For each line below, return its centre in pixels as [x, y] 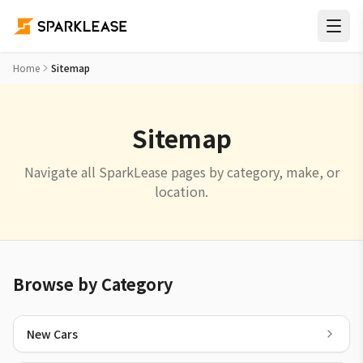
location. [181, 191]
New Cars [52, 334]
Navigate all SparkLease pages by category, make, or [181, 172]
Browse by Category [93, 284]
